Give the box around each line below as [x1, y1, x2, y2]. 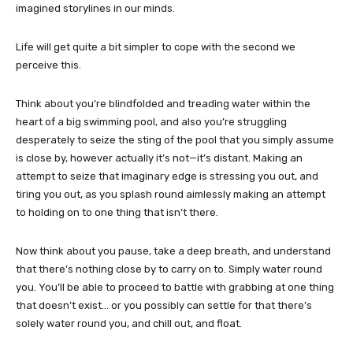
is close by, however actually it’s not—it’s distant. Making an [16, 151, 303, 164]
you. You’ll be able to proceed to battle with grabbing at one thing [16, 281, 334, 293]
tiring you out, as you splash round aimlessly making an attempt [16, 188, 325, 200]
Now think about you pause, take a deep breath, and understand [16, 244, 331, 257]
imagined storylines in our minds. [16, 2, 175, 14]
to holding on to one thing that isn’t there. [16, 206, 218, 218]
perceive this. [16, 58, 81, 71]
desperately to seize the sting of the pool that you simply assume [16, 133, 334, 146]
